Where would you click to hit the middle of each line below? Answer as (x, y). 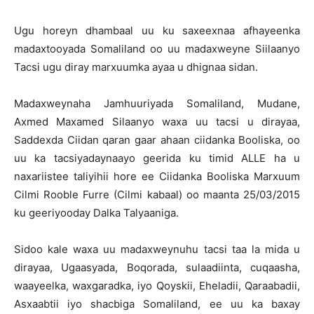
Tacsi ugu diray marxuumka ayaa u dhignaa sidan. (136, 67)
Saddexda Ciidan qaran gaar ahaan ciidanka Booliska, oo (157, 140)
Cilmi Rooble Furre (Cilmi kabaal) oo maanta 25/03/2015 (157, 194)
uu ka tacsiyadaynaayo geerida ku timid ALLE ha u (157, 158)
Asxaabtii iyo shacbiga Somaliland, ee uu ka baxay (157, 304)
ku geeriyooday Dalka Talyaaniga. (96, 213)
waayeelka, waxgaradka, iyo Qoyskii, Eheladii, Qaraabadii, (157, 286)
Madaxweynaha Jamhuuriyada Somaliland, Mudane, (157, 103)
